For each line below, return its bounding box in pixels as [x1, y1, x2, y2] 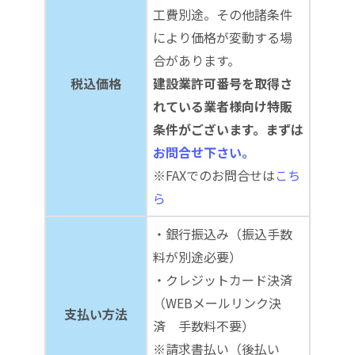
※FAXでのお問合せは [153, 165, 275, 185]
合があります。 [153, 50, 240, 70]
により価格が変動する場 [153, 27, 292, 47]
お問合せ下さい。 [153, 142, 254, 162]
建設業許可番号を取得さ [153, 73, 292, 93]
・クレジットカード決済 [153, 269, 292, 289]
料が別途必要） [153, 246, 242, 266]
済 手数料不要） [153, 315, 254, 335]
